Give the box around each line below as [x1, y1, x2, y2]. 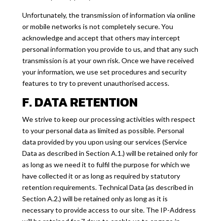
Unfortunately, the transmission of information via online [22, 11, 195, 19]
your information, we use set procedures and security [22, 68, 186, 76]
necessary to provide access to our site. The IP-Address [22, 206, 196, 214]
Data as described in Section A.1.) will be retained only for [22, 149, 198, 157]
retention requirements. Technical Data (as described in [22, 183, 193, 191]
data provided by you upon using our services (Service [22, 138, 187, 146]
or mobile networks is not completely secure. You [22, 22, 173, 31]
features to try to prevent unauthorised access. [22, 79, 169, 87]
